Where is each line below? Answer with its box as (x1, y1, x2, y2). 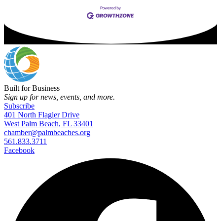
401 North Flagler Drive (4, 110, 79, 119)
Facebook (4, 146, 35, 155)
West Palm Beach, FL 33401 (4, 119, 93, 128)
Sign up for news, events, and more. (4, 93, 115, 102)
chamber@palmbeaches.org (4, 128, 90, 137)
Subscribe (4, 102, 35, 110)
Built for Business (4, 84, 60, 93)
